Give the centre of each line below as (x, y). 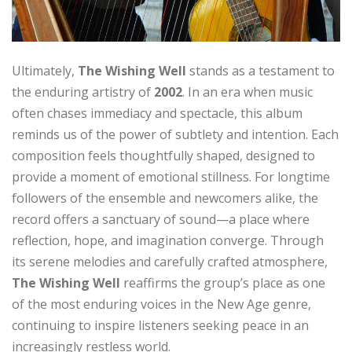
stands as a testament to (260, 71)
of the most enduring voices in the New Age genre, (161, 304)
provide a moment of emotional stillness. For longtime (171, 177)
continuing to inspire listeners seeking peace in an (160, 326)
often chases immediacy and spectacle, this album (157, 114)
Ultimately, (45, 71)
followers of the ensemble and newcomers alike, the (165, 198)
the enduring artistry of (83, 92)
